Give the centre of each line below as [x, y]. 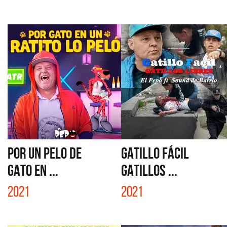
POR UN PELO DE [45, 153]
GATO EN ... [33, 170]
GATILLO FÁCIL [155, 153]
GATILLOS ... [149, 170]
